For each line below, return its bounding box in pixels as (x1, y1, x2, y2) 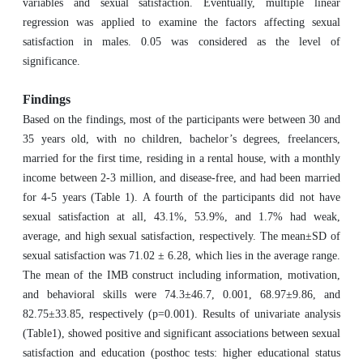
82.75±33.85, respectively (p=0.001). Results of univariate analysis (23, 308, 340, 320)
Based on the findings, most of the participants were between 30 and (23, 113, 340, 126)
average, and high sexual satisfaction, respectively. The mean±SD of (23, 230, 340, 242)
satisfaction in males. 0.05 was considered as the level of (23, 36, 340, 48)
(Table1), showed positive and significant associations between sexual (23, 327, 340, 340)
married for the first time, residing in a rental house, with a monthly (23, 152, 340, 164)
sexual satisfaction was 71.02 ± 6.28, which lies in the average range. (23, 250, 340, 262)
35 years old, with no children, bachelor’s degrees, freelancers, (23, 133, 340, 145)
